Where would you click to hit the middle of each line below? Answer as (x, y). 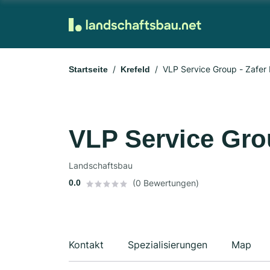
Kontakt (86, 245)
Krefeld (135, 69)
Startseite (88, 69)
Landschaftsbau (101, 165)
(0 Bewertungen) (166, 183)
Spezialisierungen (168, 245)
